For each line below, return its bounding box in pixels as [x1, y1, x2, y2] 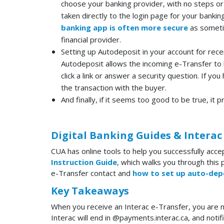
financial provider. [61, 34, 121, 44]
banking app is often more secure [61, 22, 188, 32]
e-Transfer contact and [51, 168, 132, 178]
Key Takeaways [51, 184, 129, 197]
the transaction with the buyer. [61, 82, 166, 92]
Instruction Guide [51, 157, 117, 167]
